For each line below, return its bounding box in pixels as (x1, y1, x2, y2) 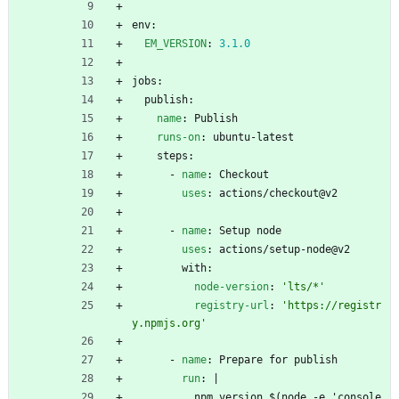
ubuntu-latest (213, 130, 294, 143)
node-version (194, 280, 269, 293)
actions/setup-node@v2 (219, 242, 350, 256)
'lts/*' (281, 280, 325, 293)
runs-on (157, 130, 200, 143)
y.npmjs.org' (132, 316, 207, 330)
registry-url (194, 298, 269, 312)
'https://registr (281, 298, 381, 312)
